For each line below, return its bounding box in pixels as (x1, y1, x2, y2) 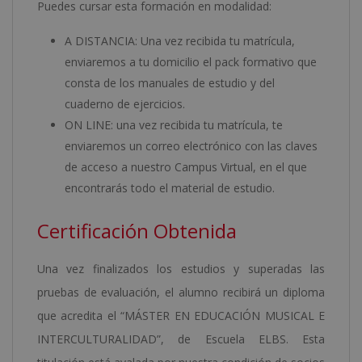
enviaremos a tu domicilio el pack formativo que (65, 54, 317, 70)
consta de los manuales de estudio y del (65, 75, 275, 91)
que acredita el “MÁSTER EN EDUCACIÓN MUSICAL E (37, 308, 325, 324)
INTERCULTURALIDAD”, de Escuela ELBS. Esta (37, 331, 325, 347)
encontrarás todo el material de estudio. (65, 180, 275, 196)
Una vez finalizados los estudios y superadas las (37, 261, 325, 277)
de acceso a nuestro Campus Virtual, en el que (65, 159, 307, 175)
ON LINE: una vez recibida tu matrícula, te (65, 117, 283, 133)
